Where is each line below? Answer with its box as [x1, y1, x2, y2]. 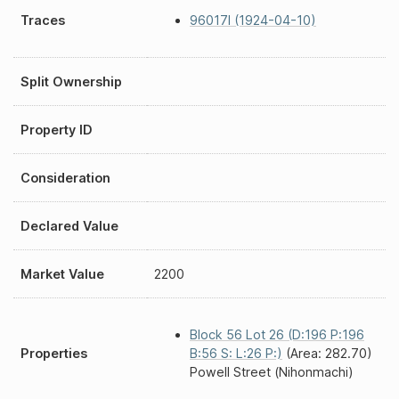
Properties [20, 346, 87, 361]
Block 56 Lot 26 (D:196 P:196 [190, 327, 364, 343]
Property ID [20, 122, 93, 137]
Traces [20, 12, 65, 28]
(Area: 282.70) [282, 346, 372, 362]
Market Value [20, 266, 104, 281]
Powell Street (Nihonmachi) [190, 364, 354, 380]
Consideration [20, 170, 110, 185]
